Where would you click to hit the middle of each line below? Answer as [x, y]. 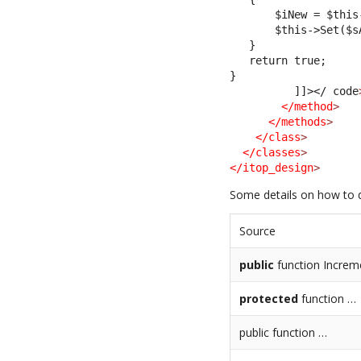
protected [269, 298]
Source [258, 230]
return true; [278, 60]
